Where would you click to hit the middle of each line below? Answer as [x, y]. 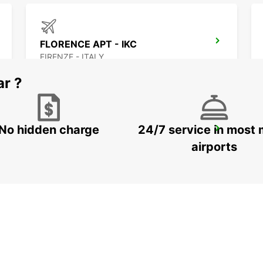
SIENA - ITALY [67, 144]
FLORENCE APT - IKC [88, 44]
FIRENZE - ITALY [72, 57]
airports [214, 147]
